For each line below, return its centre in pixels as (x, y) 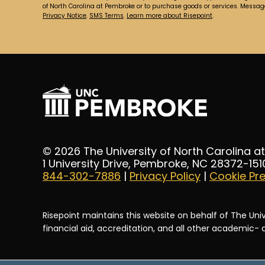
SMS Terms (106, 17)
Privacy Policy (165, 177)
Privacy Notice (64, 17)
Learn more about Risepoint (169, 17)
